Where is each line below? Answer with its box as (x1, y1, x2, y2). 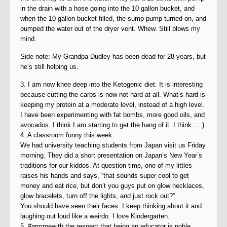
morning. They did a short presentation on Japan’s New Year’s (20, 152, 202, 159)
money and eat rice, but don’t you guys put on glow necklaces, (20, 182, 204, 190)
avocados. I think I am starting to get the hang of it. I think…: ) (20, 121, 204, 129)
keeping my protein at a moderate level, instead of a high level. (20, 101, 205, 108)
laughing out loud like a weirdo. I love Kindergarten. (20, 212, 170, 220)
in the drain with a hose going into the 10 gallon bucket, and (20, 5, 195, 12)
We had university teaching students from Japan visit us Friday (20, 141, 206, 149)
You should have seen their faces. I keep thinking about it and (20, 202, 202, 210)
